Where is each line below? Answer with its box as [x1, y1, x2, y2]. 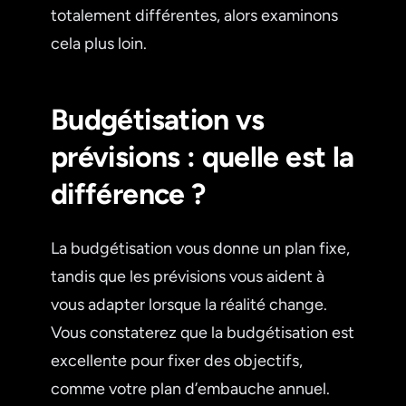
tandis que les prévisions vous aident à [51, 266, 324, 286]
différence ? [51, 176, 206, 211]
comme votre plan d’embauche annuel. [51, 378, 330, 399]
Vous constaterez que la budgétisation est [51, 322, 354, 343]
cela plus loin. [51, 33, 147, 53]
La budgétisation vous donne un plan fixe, [51, 237, 350, 258]
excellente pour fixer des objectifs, [51, 350, 303, 371]
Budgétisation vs [51, 101, 265, 137]
